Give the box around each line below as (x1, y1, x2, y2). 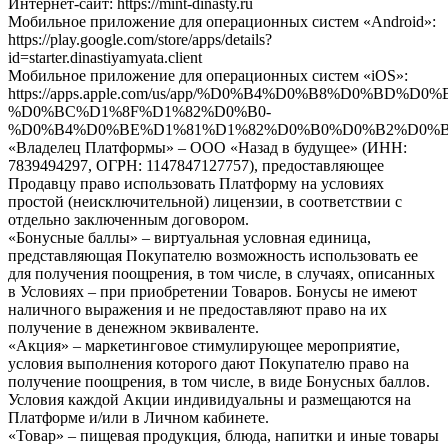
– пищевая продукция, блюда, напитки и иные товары (68, 426, 439, 444)
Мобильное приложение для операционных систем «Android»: (8, 12, 436, 30)
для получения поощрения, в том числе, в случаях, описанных (8, 264, 435, 282)
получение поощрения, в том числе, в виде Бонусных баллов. (8, 372, 430, 390)
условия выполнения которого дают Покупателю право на (8, 354, 409, 372)
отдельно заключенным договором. (8, 210, 249, 228)
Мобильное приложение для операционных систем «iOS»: (8, 66, 408, 84)
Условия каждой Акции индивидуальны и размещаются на (8, 390, 411, 408)
